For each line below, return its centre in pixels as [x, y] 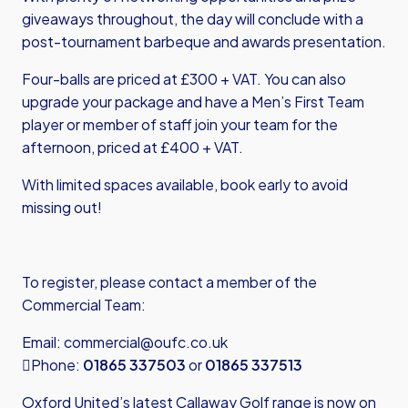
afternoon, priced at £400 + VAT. [133, 147]
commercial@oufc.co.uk [146, 342]
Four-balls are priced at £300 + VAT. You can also [184, 79]
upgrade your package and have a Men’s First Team [193, 102]
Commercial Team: [84, 305]
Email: [43, 342]
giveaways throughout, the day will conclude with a [193, 19]
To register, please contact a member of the [169, 282]
